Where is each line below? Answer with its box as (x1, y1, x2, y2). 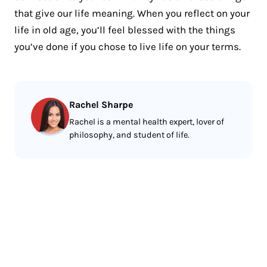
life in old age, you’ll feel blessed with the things (14, 23, 235, 36)
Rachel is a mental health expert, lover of (69, 116, 224, 127)
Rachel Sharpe (69, 98, 133, 110)
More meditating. (19, 231, 176, 258)
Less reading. (19, 209, 138, 235)
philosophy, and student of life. (69, 129, 190, 140)
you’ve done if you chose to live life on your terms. (14, 40, 241, 52)
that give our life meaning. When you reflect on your (14, 7, 250, 19)
